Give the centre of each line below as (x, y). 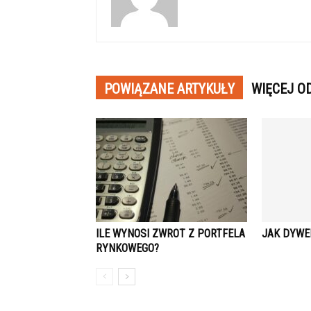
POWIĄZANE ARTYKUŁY (169, 89)
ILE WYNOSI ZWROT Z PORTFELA (170, 234)
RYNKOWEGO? (127, 248)
